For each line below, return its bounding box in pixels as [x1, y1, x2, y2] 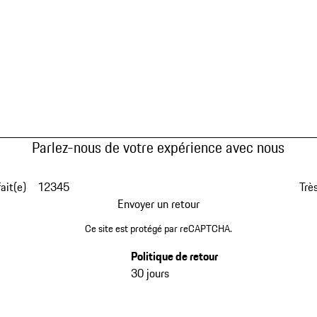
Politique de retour [130, 247, 218, 265]
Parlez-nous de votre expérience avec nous [32, 137, 285, 159]
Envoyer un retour [117, 195, 200, 213]
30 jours [130, 264, 169, 282]
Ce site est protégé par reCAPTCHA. [84, 220, 232, 236]
